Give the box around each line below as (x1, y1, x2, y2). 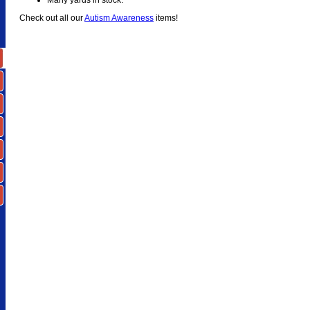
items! (154, 12, 178, 23)
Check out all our (19, 12, 84, 23)
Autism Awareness (84, 12, 154, 23)
